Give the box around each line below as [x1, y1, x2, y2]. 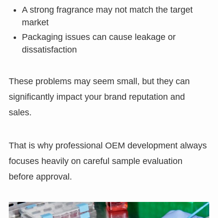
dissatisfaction [21, 45, 77, 55]
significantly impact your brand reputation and [8, 91, 185, 102]
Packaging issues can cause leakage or [21, 32, 176, 42]
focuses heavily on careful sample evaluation [8, 156, 182, 166]
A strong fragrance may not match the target [21, 4, 193, 15]
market [21, 17, 49, 27]
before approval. [8, 171, 72, 182]
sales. [8, 107, 32, 117]
